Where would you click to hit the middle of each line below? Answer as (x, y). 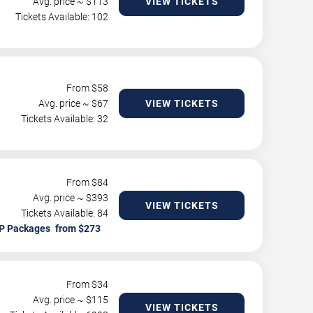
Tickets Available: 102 (62, 17)
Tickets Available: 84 (65, 213)
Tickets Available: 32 (65, 119)
